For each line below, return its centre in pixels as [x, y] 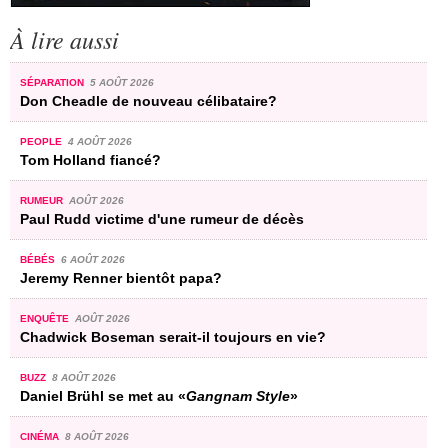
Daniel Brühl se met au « [103, 395]
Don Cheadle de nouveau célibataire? [148, 100]
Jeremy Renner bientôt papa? [121, 277]
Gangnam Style [238, 395]
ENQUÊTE [46, 318]
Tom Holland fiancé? [90, 159]
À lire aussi [64, 39]
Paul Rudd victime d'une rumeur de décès [162, 218]
